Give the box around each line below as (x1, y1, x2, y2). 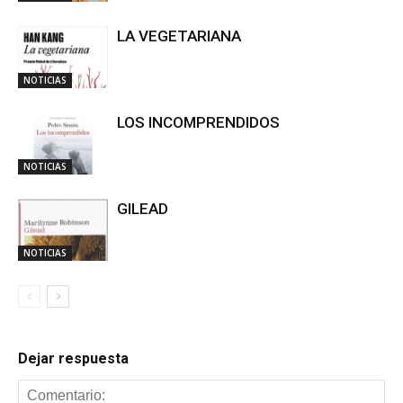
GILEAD (117, 200, 168, 218)
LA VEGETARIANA (117, 27, 241, 45)
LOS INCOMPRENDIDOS (117, 113, 280, 131)
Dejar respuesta (18, 350, 129, 367)
